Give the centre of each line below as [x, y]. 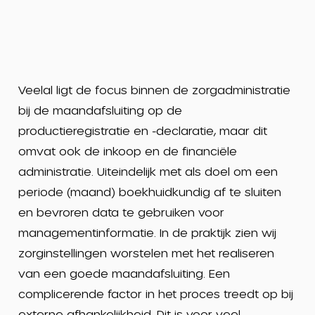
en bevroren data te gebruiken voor [121, 212]
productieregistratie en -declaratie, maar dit [142, 130]
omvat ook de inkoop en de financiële [127, 151]
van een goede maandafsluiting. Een [124, 273]
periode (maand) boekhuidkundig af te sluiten [149, 192]
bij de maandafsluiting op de [100, 110]
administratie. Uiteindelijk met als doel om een [148, 171]
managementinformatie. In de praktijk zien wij [147, 232]
